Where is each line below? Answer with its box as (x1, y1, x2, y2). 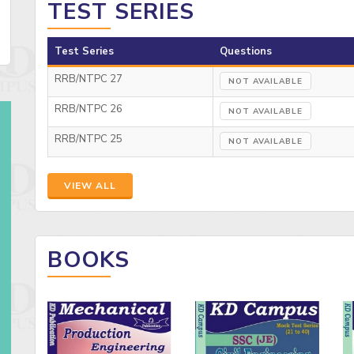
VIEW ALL (64, 179, 116, 193)
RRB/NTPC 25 (55, 132, 122, 147)
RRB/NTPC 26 (55, 102, 122, 117)
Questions (220, 44, 272, 59)
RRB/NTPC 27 (55, 72, 122, 87)
